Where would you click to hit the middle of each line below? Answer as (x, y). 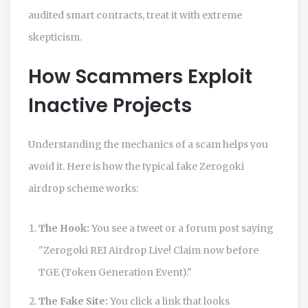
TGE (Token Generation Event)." (115, 272)
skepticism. (55, 37)
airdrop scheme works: (83, 188)
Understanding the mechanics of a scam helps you (148, 144)
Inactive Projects (110, 105)
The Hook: (64, 228)
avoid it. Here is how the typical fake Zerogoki (136, 166)
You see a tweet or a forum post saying (181, 228)
